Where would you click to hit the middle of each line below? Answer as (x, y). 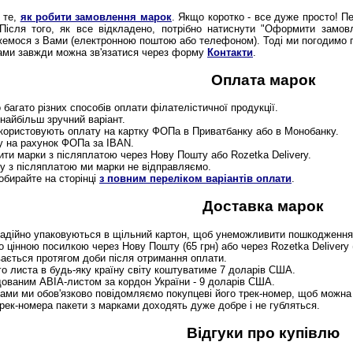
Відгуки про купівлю (263, 332)
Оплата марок (263, 80)
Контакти (230, 53)
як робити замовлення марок (96, 17)
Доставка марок (263, 206)
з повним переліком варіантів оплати (195, 179)
